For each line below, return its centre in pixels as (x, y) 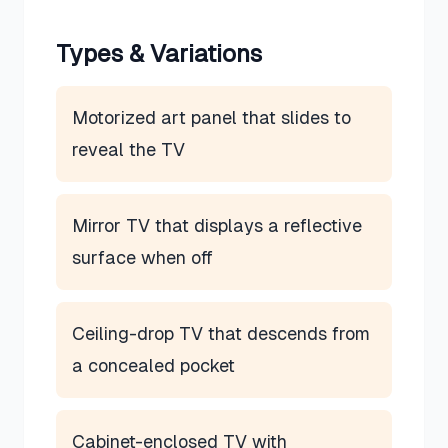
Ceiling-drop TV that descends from (221, 333)
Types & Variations (159, 53)
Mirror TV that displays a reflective (217, 225)
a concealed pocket (153, 365)
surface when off (142, 257)
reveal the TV (128, 149)
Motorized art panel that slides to (211, 117)
